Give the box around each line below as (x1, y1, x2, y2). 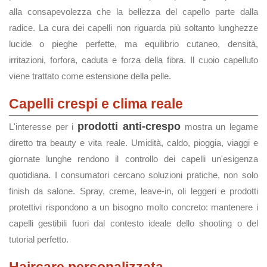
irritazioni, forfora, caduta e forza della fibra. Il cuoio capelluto (9, 55, 258, 65)
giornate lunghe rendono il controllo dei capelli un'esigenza (9, 154, 258, 164)
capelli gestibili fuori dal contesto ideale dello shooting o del (9, 218, 258, 228)
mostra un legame (180, 122, 259, 132)
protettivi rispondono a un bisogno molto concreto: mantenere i (9, 202, 258, 212)
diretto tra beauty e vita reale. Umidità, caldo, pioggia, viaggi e (9, 138, 258, 148)
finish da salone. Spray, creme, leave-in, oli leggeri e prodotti (9, 186, 258, 196)
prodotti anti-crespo (77, 120, 181, 132)
